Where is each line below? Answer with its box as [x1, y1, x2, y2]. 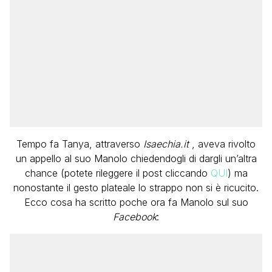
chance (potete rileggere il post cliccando [24, 166, 211, 179]
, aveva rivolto [189, 137, 256, 150]
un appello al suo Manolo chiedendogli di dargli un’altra [15, 152, 257, 165]
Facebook [113, 210, 157, 223]
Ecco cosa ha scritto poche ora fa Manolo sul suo [24, 195, 248, 208]
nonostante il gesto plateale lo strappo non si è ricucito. [13, 181, 259, 194]
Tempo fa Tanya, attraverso [16, 137, 143, 150]
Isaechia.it [143, 137, 189, 150]
